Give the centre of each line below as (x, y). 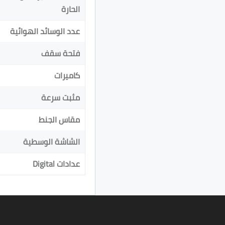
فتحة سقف (61, 53)
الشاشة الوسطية (51, 141)
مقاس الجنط (59, 119)
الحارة (71, 9)
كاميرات (67, 75)
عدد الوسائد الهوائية (45, 31)
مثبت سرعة (61, 97)
